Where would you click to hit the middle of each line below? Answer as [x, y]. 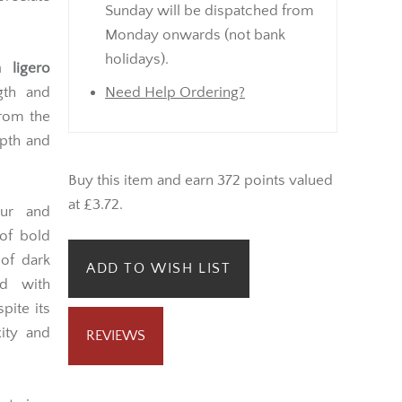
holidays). [137, 59]
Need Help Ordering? [175, 92]
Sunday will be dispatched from [210, 10]
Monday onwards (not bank [195, 35]
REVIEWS [116, 336]
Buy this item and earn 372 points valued [201, 180]
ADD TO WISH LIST [159, 269]
